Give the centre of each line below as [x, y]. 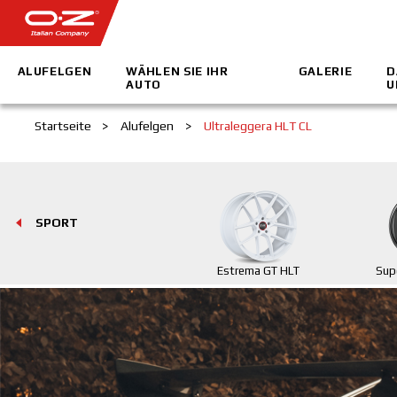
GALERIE [325, 71]
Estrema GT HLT [259, 271]
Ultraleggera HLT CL [257, 126]
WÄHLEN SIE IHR [177, 71]
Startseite [62, 126]
